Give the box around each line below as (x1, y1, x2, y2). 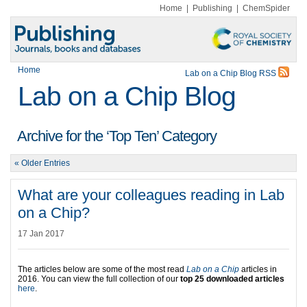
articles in (239, 265, 277, 274)
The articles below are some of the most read (18, 265, 186, 274)
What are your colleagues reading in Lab (18, 186, 284, 204)
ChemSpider (243, 3, 290, 13)
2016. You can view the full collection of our (18, 274, 180, 284)
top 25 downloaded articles (180, 274, 284, 284)
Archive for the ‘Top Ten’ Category (17, 127, 217, 145)
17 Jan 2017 (18, 229, 64, 238)
